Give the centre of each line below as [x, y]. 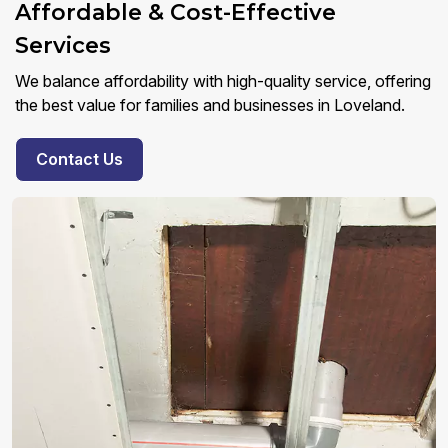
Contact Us [79, 159]
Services [63, 46]
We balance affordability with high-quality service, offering [223, 81]
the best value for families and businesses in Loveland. [210, 105]
